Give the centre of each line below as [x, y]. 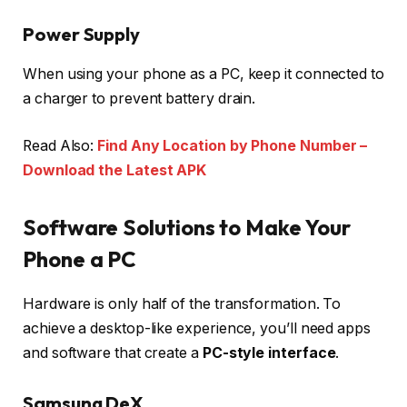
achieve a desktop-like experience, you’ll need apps [197, 328]
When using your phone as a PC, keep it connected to [203, 74]
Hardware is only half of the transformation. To [182, 303]
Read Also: [60, 145]
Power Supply [82, 34]
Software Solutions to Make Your [187, 227]
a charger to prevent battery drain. [139, 99]
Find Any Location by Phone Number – [233, 145]
